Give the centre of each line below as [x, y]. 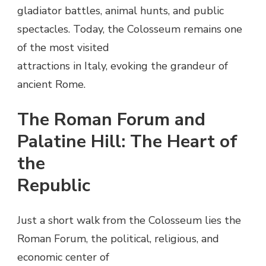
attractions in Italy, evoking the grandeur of [123, 66]
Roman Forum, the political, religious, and [118, 238]
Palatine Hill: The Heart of [127, 141]
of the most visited [63, 47]
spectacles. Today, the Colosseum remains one [130, 29]
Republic [54, 185]
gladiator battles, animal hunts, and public [121, 10]
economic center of [63, 257]
